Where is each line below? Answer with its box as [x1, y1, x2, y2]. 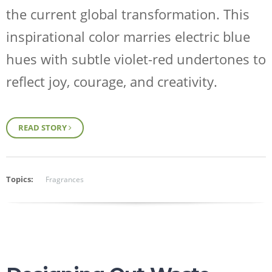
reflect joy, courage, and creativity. [6, 72, 217, 91]
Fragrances [46, 174, 84, 185]
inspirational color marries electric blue [6, 27, 250, 46]
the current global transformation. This [6, 5, 250, 24]
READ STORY [18, 121, 69, 133]
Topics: [6, 173, 33, 185]
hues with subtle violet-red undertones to [6, 50, 266, 69]
